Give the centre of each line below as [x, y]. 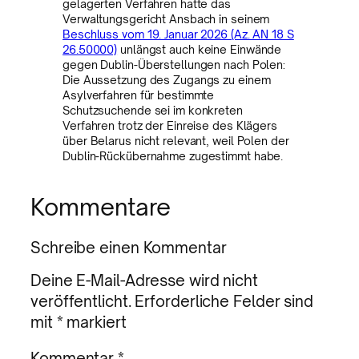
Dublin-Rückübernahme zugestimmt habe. [173, 156]
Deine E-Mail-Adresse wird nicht [144, 280]
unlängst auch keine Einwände [200, 49]
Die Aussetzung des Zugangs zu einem [167, 80]
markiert [95, 322]
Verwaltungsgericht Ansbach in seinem [166, 19]
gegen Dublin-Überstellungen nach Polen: [174, 65]
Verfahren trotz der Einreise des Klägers [170, 125]
